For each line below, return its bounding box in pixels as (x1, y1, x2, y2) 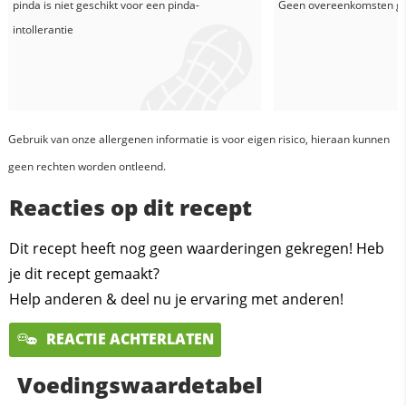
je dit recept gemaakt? (9, 264, 159, 285)
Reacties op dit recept (9, 192, 252, 223)
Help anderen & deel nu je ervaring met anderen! (9, 289, 343, 310)
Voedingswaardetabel (16, 369, 263, 400)
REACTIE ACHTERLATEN (43, 329, 214, 350)
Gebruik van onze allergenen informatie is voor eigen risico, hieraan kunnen (7, 131, 390, 148)
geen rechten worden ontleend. (7, 159, 166, 175)
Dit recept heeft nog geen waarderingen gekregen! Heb (9, 238, 384, 259)
